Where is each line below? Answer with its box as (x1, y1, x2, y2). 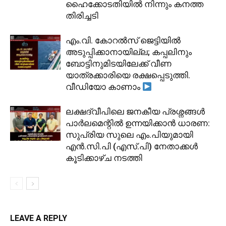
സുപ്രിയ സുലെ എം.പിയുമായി (66, 130, 193, 140)
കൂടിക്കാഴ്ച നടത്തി (66, 153, 142, 163)
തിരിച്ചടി (66, 11, 98, 21)
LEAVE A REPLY (10, 213, 67, 223)
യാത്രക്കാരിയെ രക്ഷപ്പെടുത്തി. (66, 70, 190, 81)
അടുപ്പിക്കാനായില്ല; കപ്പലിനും (66, 47, 192, 58)
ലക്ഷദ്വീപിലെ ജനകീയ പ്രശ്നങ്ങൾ (66, 106, 205, 117)
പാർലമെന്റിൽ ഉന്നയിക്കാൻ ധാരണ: (66, 118, 210, 129)
